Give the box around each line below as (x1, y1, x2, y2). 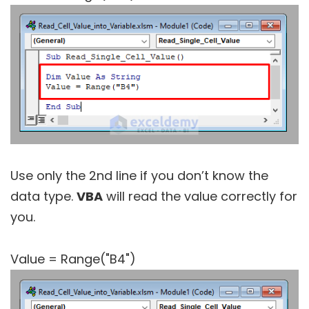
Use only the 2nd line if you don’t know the (10, 166, 268, 184)
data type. (10, 187, 77, 205)
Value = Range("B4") (10, 250, 136, 268)
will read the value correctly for (103, 187, 297, 205)
